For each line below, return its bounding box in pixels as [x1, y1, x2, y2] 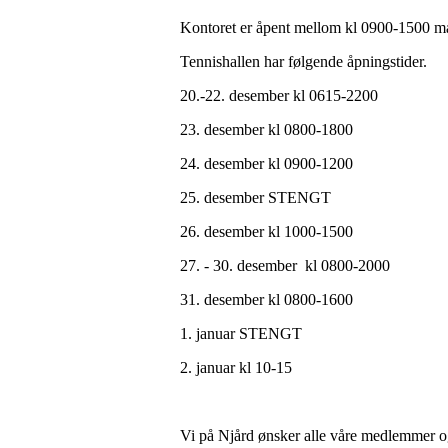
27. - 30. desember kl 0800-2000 [180, 257, 390, 274]
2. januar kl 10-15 [180, 359, 292, 376]
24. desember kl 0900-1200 [180, 155, 353, 172]
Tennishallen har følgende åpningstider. [180, 53, 427, 70]
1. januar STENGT [180, 325, 302, 342]
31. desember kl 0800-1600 [180, 291, 353, 308]
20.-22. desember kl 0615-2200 [180, 87, 378, 104]
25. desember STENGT [180, 189, 331, 206]
